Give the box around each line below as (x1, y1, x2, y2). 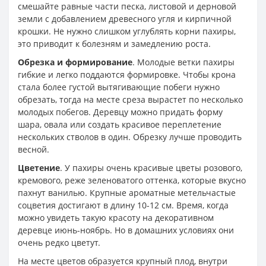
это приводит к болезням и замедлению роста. (18, 37, 211, 49)
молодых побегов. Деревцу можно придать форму (18, 106, 223, 118)
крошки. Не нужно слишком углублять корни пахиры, (18, 25, 236, 37)
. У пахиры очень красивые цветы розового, (60, 161, 242, 173)
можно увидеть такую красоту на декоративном (18, 211, 214, 223)
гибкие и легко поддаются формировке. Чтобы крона (18, 68, 236, 80)
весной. (18, 143, 49, 155)
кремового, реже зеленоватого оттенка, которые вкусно (18, 174, 246, 186)
